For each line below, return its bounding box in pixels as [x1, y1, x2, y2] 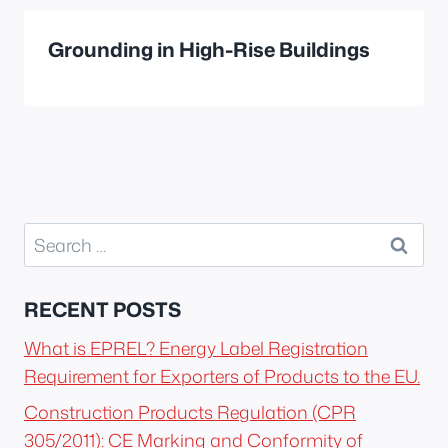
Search [23, 222, 81, 249]
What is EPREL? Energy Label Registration [24, 335, 368, 362]
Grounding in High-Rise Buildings [48, 34, 370, 63]
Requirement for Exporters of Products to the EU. [24, 363, 420, 390]
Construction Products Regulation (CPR [24, 398, 356, 425]
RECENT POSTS [24, 295, 181, 324]
